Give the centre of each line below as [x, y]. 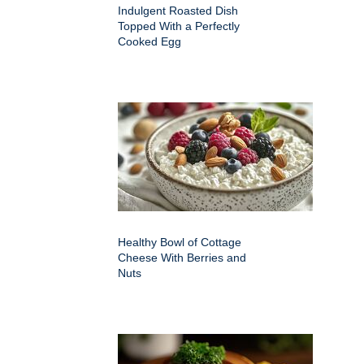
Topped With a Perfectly [179, 26]
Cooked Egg [149, 42]
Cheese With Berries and [182, 258]
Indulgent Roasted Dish [178, 11]
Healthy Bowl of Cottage [180, 243]
